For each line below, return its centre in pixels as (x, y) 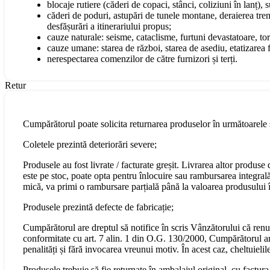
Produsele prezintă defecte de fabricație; (98, 207)
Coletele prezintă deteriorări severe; (90, 144)
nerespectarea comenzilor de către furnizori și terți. (142, 58)
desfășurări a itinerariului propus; (109, 26)
